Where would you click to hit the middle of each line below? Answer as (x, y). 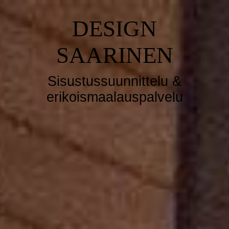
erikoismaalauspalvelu (114, 97)
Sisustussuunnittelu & (114, 81)
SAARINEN (114, 55)
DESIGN (114, 29)
